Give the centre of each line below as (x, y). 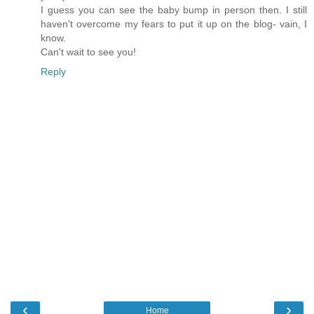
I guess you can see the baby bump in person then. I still (174, 10)
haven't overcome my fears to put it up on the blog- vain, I (174, 24)
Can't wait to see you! (88, 52)
